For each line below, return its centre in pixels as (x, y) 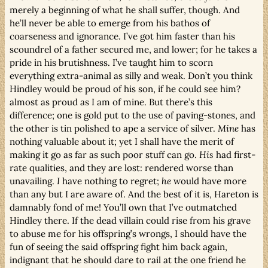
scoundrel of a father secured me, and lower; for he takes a (133, 49)
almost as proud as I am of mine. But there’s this (111, 102)
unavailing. (33, 181)
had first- (234, 154)
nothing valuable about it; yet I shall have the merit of (122, 141)
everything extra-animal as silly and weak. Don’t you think (131, 75)
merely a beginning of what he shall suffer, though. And (125, 10)
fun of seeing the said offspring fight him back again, (118, 246)
